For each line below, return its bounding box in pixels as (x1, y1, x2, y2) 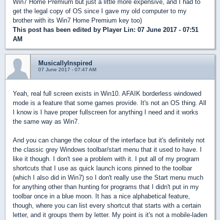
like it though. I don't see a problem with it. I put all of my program (13, 155, 199, 163)
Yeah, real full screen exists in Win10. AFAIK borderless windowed (13, 89, 201, 97)
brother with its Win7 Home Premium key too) (13, 16, 142, 24)
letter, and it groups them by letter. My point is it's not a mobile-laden (13, 211, 207, 219)
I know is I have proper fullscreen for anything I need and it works (13, 108, 198, 116)
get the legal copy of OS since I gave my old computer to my (13, 7, 187, 15)
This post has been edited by (13, 26, 103, 33)
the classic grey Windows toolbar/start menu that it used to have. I (13, 145, 202, 153)
